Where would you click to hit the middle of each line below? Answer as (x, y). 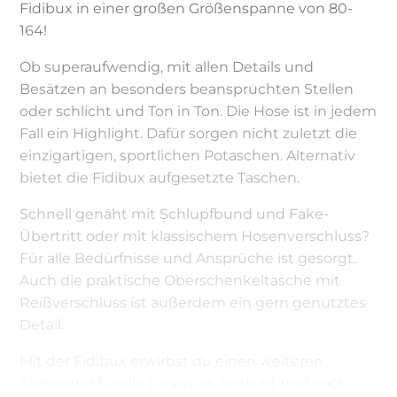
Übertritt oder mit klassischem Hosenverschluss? (195, 236)
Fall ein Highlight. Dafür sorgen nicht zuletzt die (189, 133)
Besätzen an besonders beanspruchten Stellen (187, 89)
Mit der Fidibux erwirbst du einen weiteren (172, 361)
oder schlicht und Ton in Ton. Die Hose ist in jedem (198, 111)
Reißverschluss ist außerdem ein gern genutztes (193, 302)
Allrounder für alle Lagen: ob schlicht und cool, (183, 383)
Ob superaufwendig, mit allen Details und (167, 66)
